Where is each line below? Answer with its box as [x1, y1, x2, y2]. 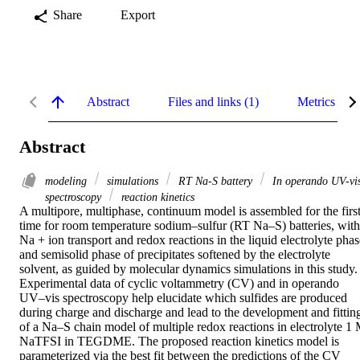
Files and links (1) [168, 94, 259, 108]
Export [121, 7, 155, 22]
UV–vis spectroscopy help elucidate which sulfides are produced [19, 291, 347, 305]
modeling [45, 174, 90, 188]
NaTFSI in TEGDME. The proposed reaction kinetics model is [19, 334, 339, 349]
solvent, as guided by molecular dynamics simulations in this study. [19, 262, 358, 276]
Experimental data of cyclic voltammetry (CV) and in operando [19, 276, 339, 291]
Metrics [297, 94, 335, 108]
